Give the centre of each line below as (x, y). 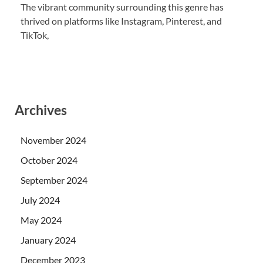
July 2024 (40, 200)
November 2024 (53, 140)
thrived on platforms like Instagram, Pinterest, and (121, 21)
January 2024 (48, 240)
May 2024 (41, 220)
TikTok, (35, 35)
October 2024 (49, 160)
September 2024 (54, 180)
